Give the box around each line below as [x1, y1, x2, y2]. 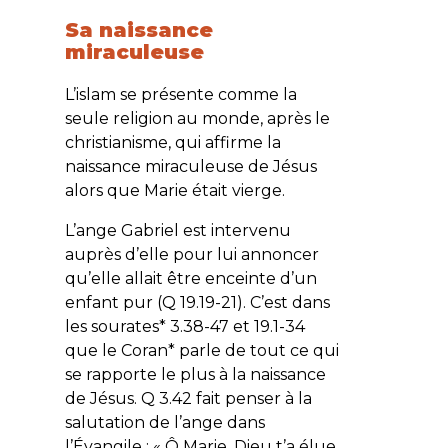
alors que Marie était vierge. [64, 180, 289, 200]
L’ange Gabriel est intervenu [64, 220, 291, 240]
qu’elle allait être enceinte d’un [64, 268, 317, 288]
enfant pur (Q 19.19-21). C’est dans [64, 292, 330, 312]
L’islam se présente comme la [64, 84, 297, 104]
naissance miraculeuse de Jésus [64, 156, 317, 176]
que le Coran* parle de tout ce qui [64, 340, 339, 360]
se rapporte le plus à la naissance [64, 364, 326, 384]
